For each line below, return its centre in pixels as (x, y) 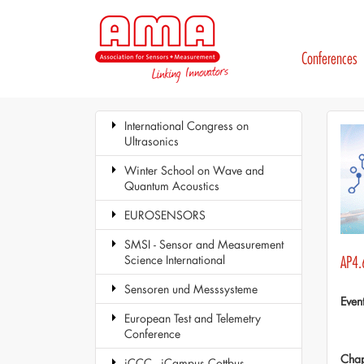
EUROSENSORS (165, 215)
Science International (175, 260)
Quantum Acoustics (172, 186)
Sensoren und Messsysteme (191, 289)
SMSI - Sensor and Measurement (204, 244)
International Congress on (186, 126)
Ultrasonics (152, 141)
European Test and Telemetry (193, 318)
